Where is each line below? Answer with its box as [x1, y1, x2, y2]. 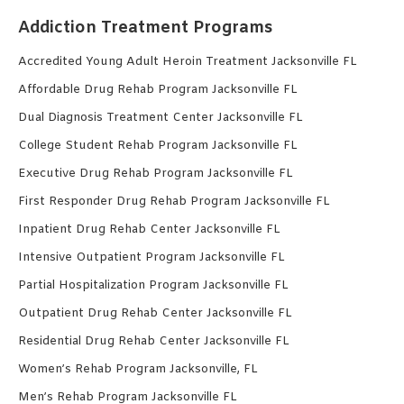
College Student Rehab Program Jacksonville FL [18, 137, 298, 153]
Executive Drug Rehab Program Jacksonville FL [18, 165, 293, 181]
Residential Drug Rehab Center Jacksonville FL [18, 333, 289, 349]
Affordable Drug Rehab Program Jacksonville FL [18, 81, 298, 97]
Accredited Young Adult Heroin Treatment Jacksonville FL [18, 53, 357, 69]
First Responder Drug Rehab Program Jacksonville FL [18, 193, 330, 209]
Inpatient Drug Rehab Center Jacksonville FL [18, 221, 280, 237]
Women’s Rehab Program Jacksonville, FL [18, 361, 258, 377]
